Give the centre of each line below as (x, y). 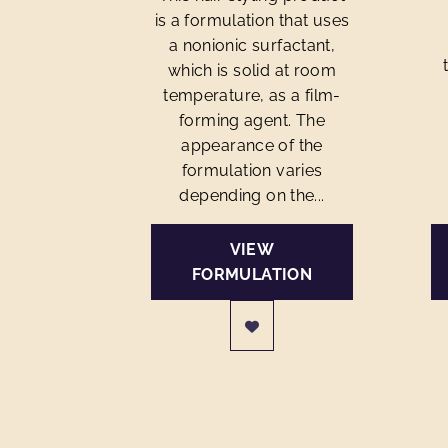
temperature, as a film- (252, 95)
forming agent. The (252, 120)
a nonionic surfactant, (252, 45)
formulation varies (252, 170)
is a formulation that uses (252, 20)
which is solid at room (252, 70)
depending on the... (252, 195)
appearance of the (252, 145)
